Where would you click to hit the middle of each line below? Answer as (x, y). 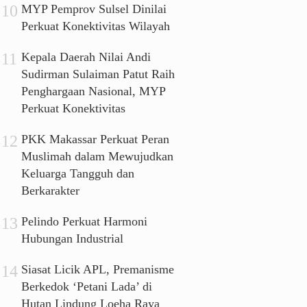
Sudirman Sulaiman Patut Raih (98, 74)
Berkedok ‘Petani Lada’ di (87, 287)
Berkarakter (51, 191)
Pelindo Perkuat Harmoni (85, 222)
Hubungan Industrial (73, 239)
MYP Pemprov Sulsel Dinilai (94, 9)
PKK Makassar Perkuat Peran (96, 139)
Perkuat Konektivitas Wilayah (96, 26)
